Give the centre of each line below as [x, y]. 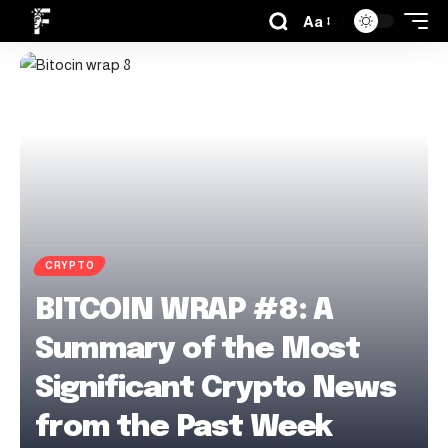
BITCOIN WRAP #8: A [184, 310]
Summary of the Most [198, 349]
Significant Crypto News [215, 388]
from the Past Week [184, 427]
